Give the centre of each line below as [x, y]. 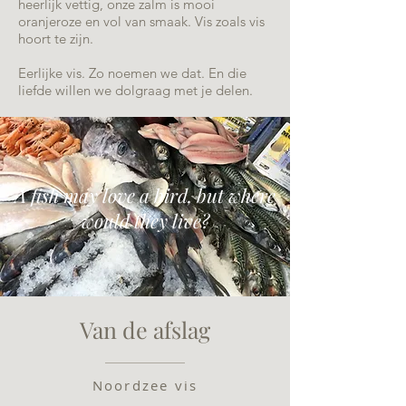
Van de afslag [145, 329]
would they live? [145, 220]
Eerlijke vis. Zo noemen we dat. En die [132, 73]
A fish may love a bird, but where [145, 195]
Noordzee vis [145, 385]
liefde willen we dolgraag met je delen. [135, 90]
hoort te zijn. [56, 39]
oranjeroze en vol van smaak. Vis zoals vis [141, 21]
